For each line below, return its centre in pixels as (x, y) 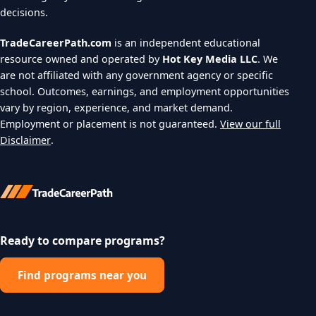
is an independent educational (186, 42)
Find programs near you (82, 275)
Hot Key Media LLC (210, 59)
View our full (250, 123)
